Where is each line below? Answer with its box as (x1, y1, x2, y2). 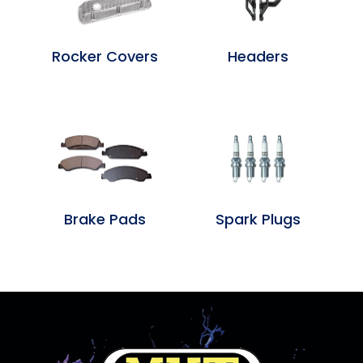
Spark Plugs (215, 208, 301, 229)
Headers (227, 45, 288, 66)
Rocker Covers (51, 45, 158, 66)
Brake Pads (63, 208, 146, 229)
